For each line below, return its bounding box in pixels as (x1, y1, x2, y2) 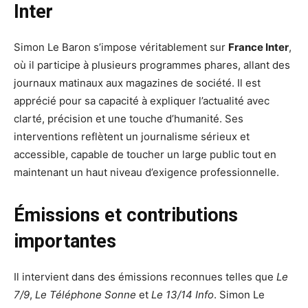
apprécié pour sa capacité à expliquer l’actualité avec (14, 94, 269, 108)
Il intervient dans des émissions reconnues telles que (14, 270, 276, 284)
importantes (14, 230, 116, 253)
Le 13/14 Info (151, 288, 214, 302)
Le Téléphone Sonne (35, 288, 136, 302)
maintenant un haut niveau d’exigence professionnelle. (14, 166, 279, 179)
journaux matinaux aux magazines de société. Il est (14, 76, 261, 90)
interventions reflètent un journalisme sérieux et (14, 130, 250, 144)
